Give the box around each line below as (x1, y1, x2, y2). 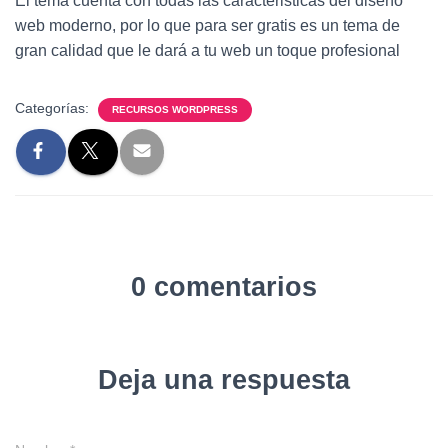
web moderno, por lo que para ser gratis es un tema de (15, 16, 400, 34)
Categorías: (15, 99, 93, 116)
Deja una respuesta (98, 364, 350, 395)
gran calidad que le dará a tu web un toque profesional (15, 41, 400, 59)
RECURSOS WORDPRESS (112, 103, 238, 115)
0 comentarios (131, 271, 317, 302)
